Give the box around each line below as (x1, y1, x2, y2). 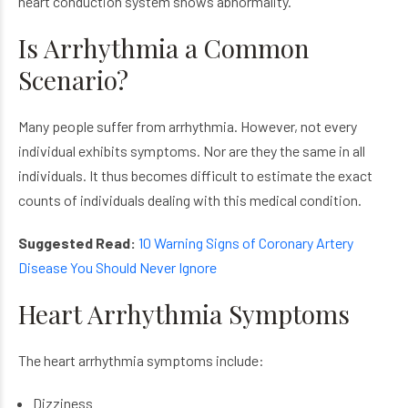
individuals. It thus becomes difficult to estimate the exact (18, 167, 372, 184)
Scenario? (18, 63, 128, 97)
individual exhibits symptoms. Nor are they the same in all (18, 142, 365, 159)
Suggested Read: (18, 234, 136, 251)
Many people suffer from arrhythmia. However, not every (18, 117, 357, 135)
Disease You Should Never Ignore (18, 259, 217, 276)
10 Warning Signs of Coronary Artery (138, 234, 353, 251)
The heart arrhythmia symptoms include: (18, 352, 264, 369)
